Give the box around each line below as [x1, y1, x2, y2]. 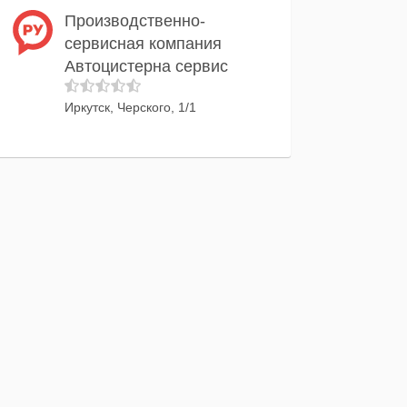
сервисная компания [65, 35, 222, 53]
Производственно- [65, 12, 205, 30]
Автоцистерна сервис [65, 57, 228, 75]
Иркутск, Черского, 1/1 [65, 100, 196, 114]
